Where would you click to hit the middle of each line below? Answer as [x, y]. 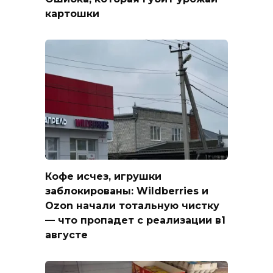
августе [66, 235]
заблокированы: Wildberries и [127, 191]
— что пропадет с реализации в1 [135, 220]
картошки [72, 13]
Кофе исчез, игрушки [103, 176]
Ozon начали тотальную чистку [132, 205]
